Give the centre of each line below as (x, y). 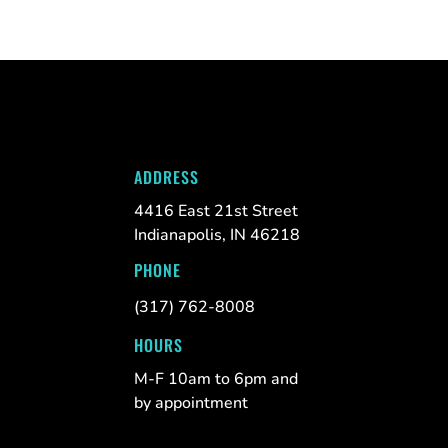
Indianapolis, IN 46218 (217, 235)
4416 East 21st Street (216, 211)
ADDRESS (167, 177)
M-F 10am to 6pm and (216, 378)
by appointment (191, 402)
